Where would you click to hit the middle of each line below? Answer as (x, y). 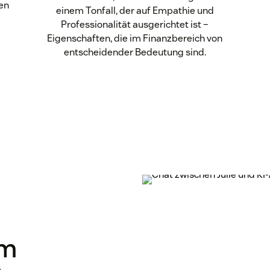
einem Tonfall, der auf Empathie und (135, 11)
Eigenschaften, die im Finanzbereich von (135, 39)
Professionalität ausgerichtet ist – (135, 25)
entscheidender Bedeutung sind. (135, 52)
